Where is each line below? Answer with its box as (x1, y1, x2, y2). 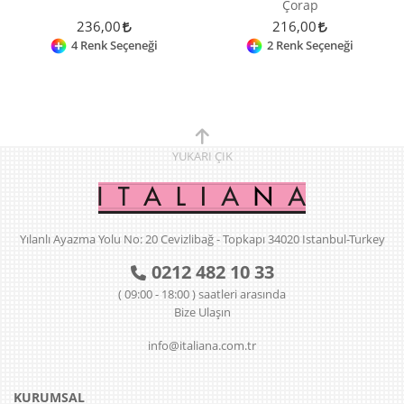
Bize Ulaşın (173, 303, 231, 320)
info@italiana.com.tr (148, 336, 256, 353)
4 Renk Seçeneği (71, 36, 158, 53)
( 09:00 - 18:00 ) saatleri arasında (118, 285, 286, 302)
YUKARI (171, 147, 215, 164)
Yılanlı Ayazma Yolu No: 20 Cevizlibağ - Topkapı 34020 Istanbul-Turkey (19, 230, 385, 247)
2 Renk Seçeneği (267, 36, 353, 53)
